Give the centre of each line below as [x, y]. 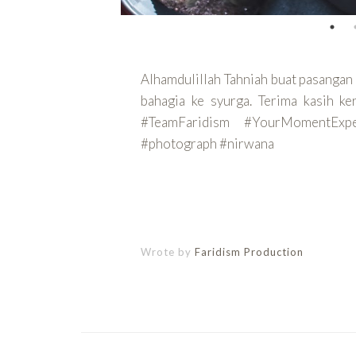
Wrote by [168, 252]
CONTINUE [181, 203]
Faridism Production [249, 252]
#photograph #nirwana [207, 143]
